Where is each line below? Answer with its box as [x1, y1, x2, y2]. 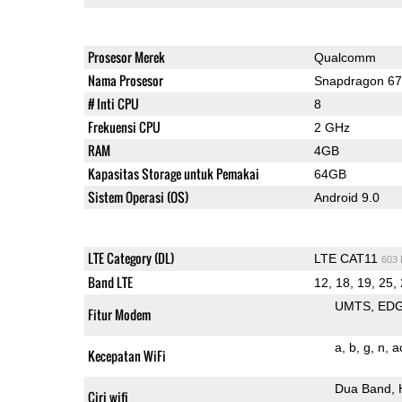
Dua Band [334, 380, 391, 396]
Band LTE [87, 272, 133, 292]
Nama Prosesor [87, 70, 163, 90]
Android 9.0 [313, 189, 380, 205]
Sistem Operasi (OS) [87, 187, 188, 206]
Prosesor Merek [87, 47, 165, 66]
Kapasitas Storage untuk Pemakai [87, 163, 259, 183]
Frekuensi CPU [87, 117, 161, 136]
